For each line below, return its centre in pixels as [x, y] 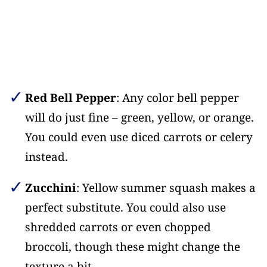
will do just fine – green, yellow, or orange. [139, 118]
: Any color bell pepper [177, 98]
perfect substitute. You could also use [125, 208]
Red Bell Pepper [70, 98]
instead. [46, 157]
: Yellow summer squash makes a [166, 188]
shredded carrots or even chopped [118, 227]
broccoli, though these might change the [132, 247]
